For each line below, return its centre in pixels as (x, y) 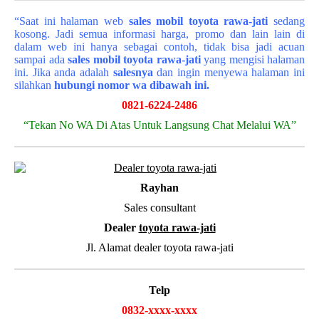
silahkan (34, 85)
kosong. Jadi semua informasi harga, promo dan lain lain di (159, 34)
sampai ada (41, 59)
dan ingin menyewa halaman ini (229, 72)
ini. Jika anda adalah (64, 72)
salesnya (133, 72)
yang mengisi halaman (254, 59)
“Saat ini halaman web (72, 21)
